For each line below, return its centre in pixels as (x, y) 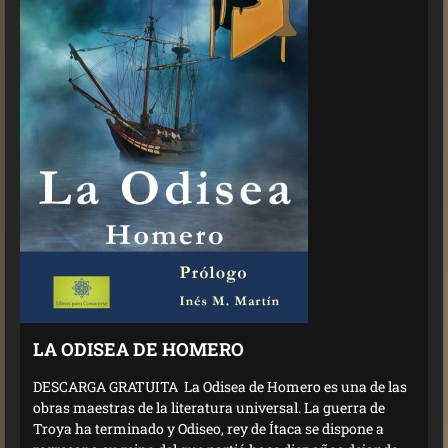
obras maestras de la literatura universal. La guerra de (209, 408)
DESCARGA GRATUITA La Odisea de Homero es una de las (220, 387)
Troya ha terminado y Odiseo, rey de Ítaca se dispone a (208, 429)
